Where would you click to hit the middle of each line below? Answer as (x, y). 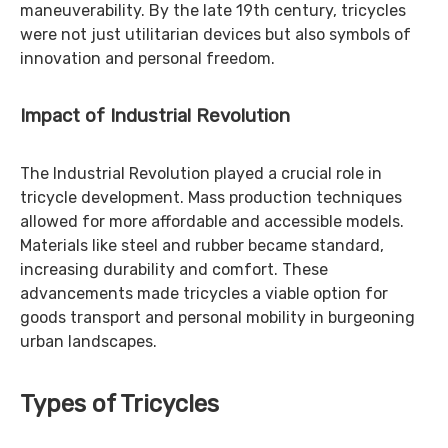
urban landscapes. (88, 341)
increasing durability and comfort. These (174, 269)
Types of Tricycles (119, 404)
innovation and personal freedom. (147, 58)
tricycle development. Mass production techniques (211, 197)
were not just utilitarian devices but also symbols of (215, 34)
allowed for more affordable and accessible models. (212, 221)
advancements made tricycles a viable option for (204, 293)
